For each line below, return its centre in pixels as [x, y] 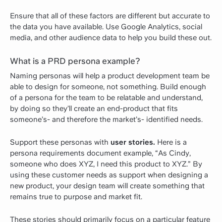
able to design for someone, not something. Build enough [108, 86]
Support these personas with [60, 142]
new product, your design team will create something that [107, 186]
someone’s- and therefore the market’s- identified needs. [106, 119]
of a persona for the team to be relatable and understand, [106, 97]
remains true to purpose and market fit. [76, 196]
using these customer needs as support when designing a [109, 175]
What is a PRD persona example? [75, 61]
